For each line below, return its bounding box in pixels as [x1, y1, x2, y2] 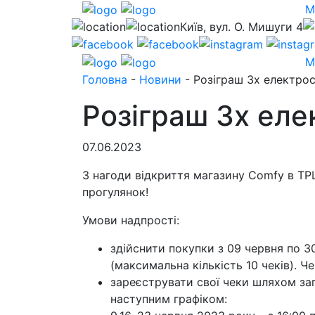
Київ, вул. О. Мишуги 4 [180, 19, 303, 34]
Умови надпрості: [82, 212, 179, 227]
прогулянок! [82, 184, 148, 199]
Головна [82, 72, 127, 86]
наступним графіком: [110, 291, 227, 306]
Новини [139, 72, 181, 86]
